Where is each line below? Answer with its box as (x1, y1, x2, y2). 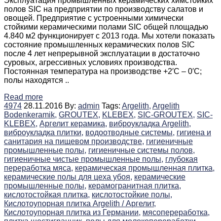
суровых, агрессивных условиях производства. (4, 58, 177, 67)
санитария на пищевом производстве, (4, 137, 144, 146)
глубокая (165, 154, 198, 163)
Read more (4, 92, 43, 101)
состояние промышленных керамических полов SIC (4, 40, 195, 49)
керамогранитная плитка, (88, 181, 181, 190)
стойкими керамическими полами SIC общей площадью (4, 22, 208, 31)
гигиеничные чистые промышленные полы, (4, 154, 163, 163)
